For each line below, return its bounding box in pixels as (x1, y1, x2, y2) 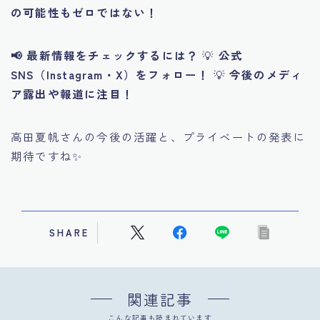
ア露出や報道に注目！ (11, 85, 134, 101)
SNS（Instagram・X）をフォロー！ (11, 66, 210, 82)
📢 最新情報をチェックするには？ (11, 46, 199, 63)
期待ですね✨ (11, 147, 83, 164)
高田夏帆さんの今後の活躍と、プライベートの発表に (11, 128, 306, 144)
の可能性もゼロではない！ (11, 4, 159, 20)
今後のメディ (229, 66, 304, 82)
